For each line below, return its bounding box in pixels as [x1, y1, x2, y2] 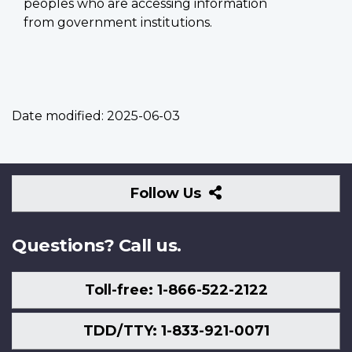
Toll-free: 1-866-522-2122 [84, 281, 268, 299]
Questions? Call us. [12, 233, 181, 256]
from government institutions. [24, 14, 212, 30]
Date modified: [12, 108, 104, 123]
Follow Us [130, 184, 206, 202]
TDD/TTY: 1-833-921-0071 [82, 322, 269, 340]
